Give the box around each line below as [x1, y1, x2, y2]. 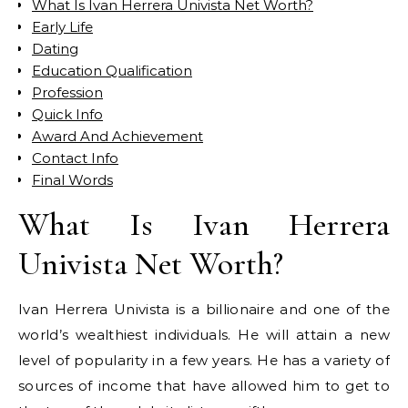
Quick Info [32, 106, 103, 123]
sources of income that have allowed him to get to [18, 377, 390, 394]
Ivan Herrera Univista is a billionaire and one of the [18, 301, 390, 318]
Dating [32, 40, 78, 57]
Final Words [32, 171, 113, 189]
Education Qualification [32, 62, 192, 79]
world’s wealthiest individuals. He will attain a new [18, 326, 390, 343]
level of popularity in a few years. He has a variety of [18, 352, 390, 369]
